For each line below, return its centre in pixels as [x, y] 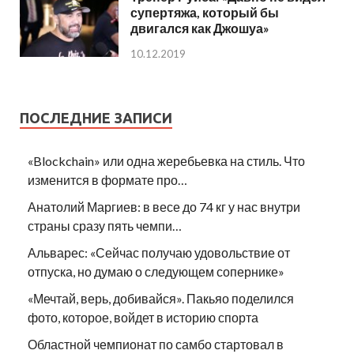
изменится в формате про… [107, 180]
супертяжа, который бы [205, 13]
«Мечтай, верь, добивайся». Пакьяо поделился [161, 299]
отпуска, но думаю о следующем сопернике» [156, 272]
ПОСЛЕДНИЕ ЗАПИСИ [96, 118]
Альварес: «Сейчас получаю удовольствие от [159, 253]
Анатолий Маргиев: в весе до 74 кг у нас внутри [164, 207]
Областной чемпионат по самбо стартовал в [156, 345]
